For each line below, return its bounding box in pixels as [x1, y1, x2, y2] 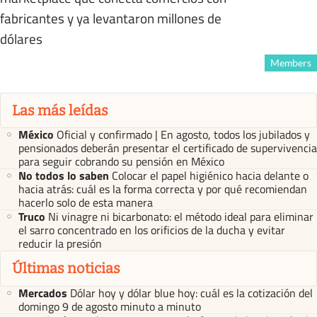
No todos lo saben [18, 167, 109, 185]
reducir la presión [18, 235, 102, 253]
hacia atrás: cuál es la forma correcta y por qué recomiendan [18, 180, 307, 198]
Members [270, 57, 311, 69]
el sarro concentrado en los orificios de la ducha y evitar [18, 221, 285, 239]
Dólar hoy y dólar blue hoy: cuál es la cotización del [70, 284, 313, 301]
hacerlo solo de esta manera [18, 194, 153, 212]
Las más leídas [12, 101, 108, 119]
